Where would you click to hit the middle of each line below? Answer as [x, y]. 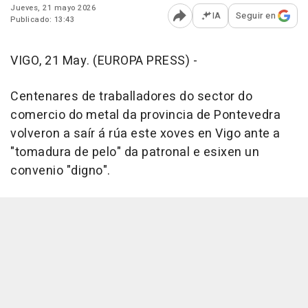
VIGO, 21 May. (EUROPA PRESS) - [104, 61]
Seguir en [255, 15]
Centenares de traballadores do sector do [131, 97]
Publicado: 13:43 [42, 20]
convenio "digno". [60, 171]
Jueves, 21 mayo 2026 [53, 8]
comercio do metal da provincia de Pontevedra [145, 115]
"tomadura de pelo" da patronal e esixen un [135, 152]
